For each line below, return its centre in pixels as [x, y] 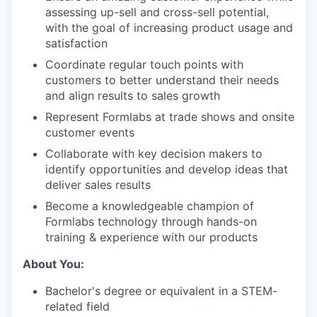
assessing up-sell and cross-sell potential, [157, 12]
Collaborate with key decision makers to [154, 154]
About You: [53, 264]
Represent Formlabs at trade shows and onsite [170, 117]
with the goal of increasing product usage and [169, 28]
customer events [90, 132]
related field [77, 306]
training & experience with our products [151, 237]
